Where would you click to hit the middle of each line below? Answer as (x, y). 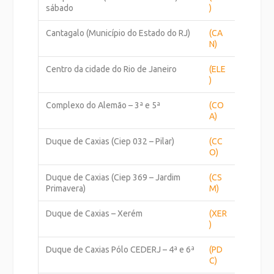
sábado (60, 8)
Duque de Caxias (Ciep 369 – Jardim (113, 177)
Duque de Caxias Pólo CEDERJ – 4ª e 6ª (120, 249)
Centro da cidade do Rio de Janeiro (112, 69)
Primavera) (66, 188)
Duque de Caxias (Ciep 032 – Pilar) (110, 141)
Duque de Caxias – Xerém (94, 213)
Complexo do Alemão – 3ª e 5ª (103, 105)
